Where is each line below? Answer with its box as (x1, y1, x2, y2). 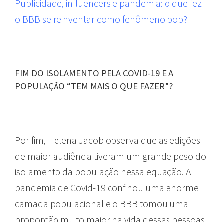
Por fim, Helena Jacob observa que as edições (15, 133, 200, 146)
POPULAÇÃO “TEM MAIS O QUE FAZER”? (15, 80, 173, 92)
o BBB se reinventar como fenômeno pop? (15, 12, 187, 25)
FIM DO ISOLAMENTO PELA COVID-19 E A (15, 67, 173, 79)
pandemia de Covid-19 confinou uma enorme (15, 181, 199, 194)
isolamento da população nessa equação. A (15, 165, 191, 178)
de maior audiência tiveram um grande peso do (15, 149, 206, 162)
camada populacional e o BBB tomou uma (15, 197, 188, 210)
